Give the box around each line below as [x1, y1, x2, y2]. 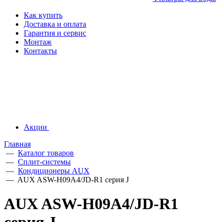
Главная [4, 140, 31, 148]
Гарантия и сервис [24, 29, 86, 37]
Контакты [24, 47, 57, 55]
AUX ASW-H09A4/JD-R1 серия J [17, 175, 129, 184]
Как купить [24, 11, 62, 19]
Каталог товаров [18, 149, 74, 157]
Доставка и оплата [24, 20, 86, 28]
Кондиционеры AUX [18, 166, 90, 175]
